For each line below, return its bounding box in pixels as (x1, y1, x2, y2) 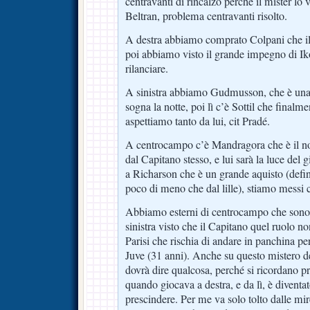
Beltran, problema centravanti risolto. (125, 8, 287, 24)
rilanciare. (125, 60, 168, 76)
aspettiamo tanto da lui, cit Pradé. (125, 113, 270, 129)
